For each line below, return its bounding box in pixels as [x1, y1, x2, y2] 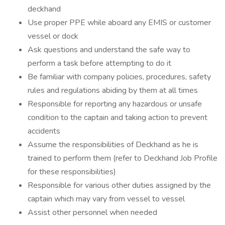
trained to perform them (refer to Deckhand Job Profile [28, 153, 217, 164]
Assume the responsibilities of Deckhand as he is [28, 139, 198, 150]
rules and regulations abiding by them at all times [28, 85, 198, 96]
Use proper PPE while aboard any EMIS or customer [28, 17, 211, 28]
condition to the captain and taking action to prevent [28, 112, 207, 123]
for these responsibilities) [28, 166, 116, 177]
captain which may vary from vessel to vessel [28, 193, 185, 204]
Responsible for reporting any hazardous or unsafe [28, 98, 202, 109]
